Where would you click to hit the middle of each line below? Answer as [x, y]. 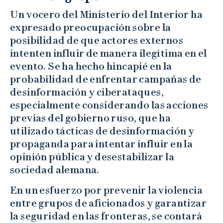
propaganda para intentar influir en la [102, 144]
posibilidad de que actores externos [97, 40]
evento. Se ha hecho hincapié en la [91, 66]
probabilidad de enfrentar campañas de [106, 79]
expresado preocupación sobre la [91, 27]
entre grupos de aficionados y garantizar [108, 203]
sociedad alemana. [55, 169]
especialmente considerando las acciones [109, 105]
